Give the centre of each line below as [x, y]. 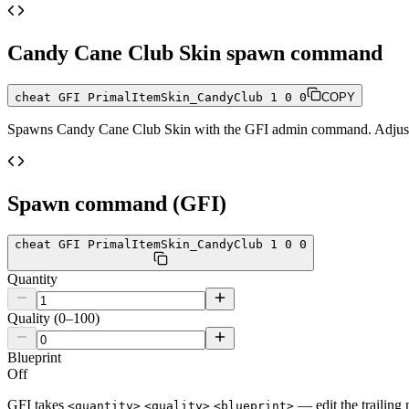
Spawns [32, 129]
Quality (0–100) [53, 318]
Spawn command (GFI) [117, 203]
